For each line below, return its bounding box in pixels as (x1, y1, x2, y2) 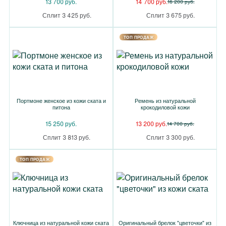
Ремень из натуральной (134, 96, 196, 104)
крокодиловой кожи (140, 103, 190, 111)
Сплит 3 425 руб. (42, 11, 91, 19)
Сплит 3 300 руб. (146, 133, 195, 141)
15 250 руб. (45, 119, 77, 128)
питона (52, 103, 70, 111)
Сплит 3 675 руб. (146, 11, 195, 19)
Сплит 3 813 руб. (43, 133, 90, 141)
